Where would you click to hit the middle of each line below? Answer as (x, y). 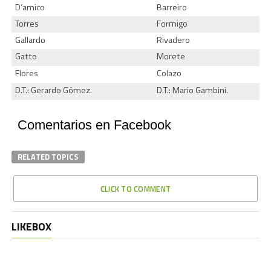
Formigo (172, 24)
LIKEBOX (31, 227)
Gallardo (31, 40)
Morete (171, 57)
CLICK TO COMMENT (135, 189)
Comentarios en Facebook (94, 125)
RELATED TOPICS (48, 157)
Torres (27, 24)
